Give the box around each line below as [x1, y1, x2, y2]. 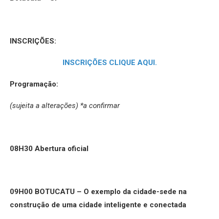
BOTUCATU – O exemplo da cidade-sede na [35, 187, 187, 196]
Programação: [10, 79, 58, 88]
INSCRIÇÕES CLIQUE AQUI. [62, 58, 157, 67]
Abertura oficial [35, 144, 88, 153]
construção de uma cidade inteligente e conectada [10, 200, 186, 209]
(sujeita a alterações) [10, 101, 80, 110]
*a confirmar [80, 101, 120, 110]
